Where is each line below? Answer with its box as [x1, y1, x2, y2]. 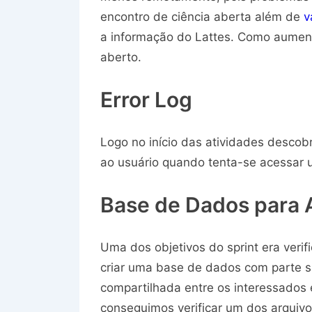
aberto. [100, 50, 141, 64]
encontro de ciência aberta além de [100, 10, 304, 24]
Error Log [100, 87, 192, 112]
